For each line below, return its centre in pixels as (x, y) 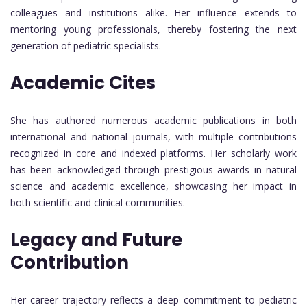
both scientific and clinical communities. (98, 202)
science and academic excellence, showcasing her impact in (153, 186)
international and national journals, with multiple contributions (153, 136)
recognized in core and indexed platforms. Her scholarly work (153, 153)
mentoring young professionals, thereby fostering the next (153, 29)
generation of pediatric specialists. (86, 45)
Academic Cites (83, 83)
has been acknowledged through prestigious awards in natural (153, 169)
